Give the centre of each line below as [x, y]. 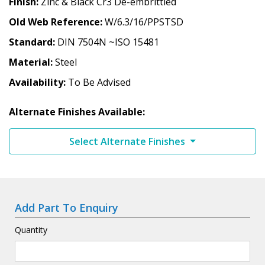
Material [30, 62]
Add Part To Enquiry [67, 207]
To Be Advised [99, 82]
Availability [36, 82]
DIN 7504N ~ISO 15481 [108, 42]
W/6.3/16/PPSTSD [144, 22]
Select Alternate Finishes [129, 141]
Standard [31, 42]
